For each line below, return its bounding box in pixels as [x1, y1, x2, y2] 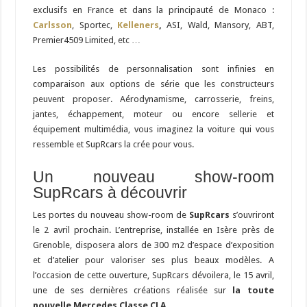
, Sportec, [72, 19, 118, 30]
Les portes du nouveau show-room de [33, 209, 189, 220]
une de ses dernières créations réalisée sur [33, 284, 227, 295]
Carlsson [33, 19, 73, 30]
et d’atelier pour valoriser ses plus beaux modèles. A [33, 254, 274, 265]
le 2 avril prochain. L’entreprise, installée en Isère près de [33, 224, 274, 235]
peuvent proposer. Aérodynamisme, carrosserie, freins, [33, 93, 274, 104]
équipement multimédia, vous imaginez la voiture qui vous [33, 123, 274, 134]
